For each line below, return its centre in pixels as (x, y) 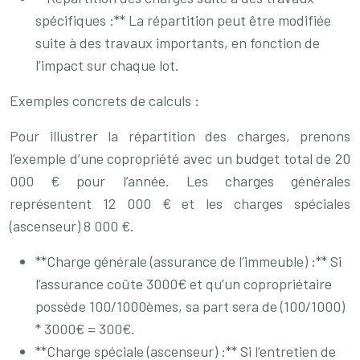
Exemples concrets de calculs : (104, 100)
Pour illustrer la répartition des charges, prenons (180, 136)
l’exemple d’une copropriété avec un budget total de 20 (180, 158)
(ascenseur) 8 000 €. (72, 226)
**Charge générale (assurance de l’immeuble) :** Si (188, 261)
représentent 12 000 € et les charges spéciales (180, 203)
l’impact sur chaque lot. (107, 65)
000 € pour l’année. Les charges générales (180, 181)
